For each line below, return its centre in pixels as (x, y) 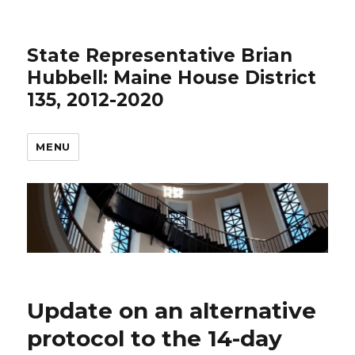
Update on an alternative (172, 311)
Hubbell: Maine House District (172, 78)
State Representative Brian (160, 55)
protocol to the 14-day (155, 339)
